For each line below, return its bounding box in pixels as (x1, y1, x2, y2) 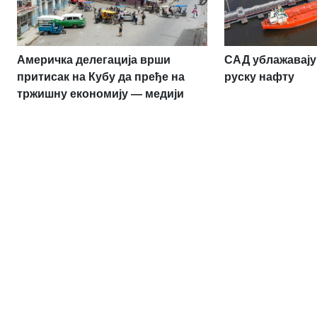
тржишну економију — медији (17, 87, 184, 100)
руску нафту (224, 70, 295, 83)
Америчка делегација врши (17, 53, 171, 66)
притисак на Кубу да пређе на (17, 70, 185, 83)
